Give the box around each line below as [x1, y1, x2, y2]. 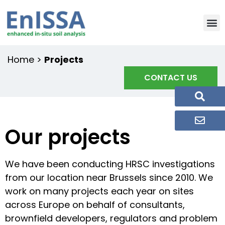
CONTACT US [144, 72, 197, 83]
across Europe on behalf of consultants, [5, 198, 185, 211]
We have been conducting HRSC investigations [5, 158, 215, 170]
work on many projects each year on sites [5, 185, 194, 197]
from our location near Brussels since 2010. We [5, 171, 213, 184]
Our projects [5, 123, 131, 151]
